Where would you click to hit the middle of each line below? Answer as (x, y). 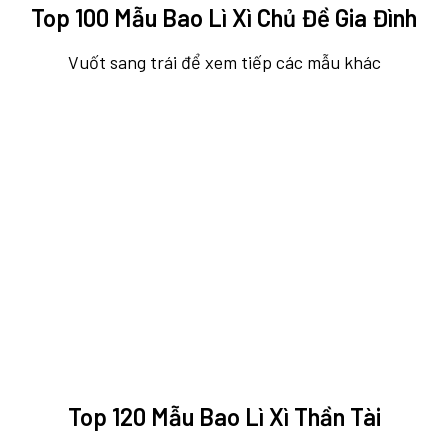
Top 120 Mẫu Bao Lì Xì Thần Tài (224, 417)
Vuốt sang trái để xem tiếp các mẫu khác (224, 62)
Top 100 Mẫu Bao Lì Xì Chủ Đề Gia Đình (224, 18)
